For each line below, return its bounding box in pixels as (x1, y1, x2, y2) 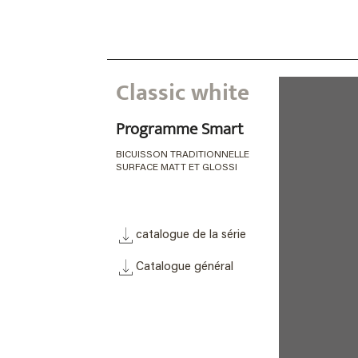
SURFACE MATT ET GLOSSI (115, 163, 240, 173)
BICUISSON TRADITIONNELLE (115, 150, 252, 161)
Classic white (115, 73, 249, 112)
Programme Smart (115, 115, 244, 143)
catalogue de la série (135, 229, 246, 241)
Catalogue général (135, 261, 233, 273)
